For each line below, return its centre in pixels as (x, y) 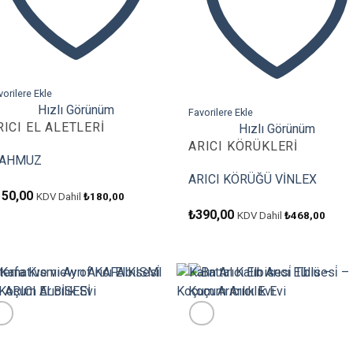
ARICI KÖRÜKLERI (243, 147)
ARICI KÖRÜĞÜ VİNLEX (253, 180)
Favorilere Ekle (221, 113)
